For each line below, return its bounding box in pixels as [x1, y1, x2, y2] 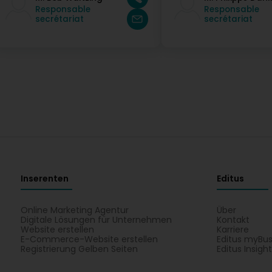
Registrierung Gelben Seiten [20, 243, 138, 255]
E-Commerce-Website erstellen [20, 233, 158, 245]
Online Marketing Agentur [20, 204, 129, 216]
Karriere [217, 223, 250, 236]
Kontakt [217, 214, 250, 226]
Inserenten [20, 172, 69, 185]
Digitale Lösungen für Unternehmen [20, 214, 172, 226]
